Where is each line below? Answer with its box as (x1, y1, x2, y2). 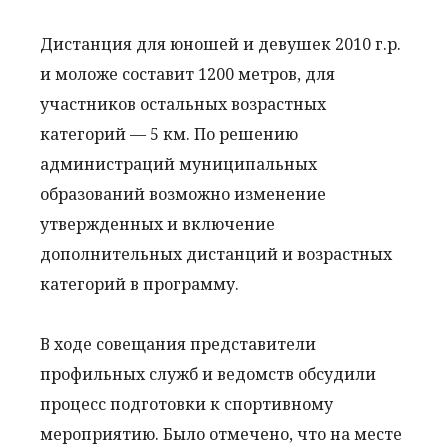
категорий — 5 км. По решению (40, 123, 298, 145)
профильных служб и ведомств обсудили (40, 363, 376, 385)
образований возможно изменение (40, 183, 326, 205)
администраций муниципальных (40, 153, 317, 175)
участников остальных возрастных (40, 93, 326, 115)
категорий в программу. (40, 273, 239, 295)
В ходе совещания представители (40, 333, 316, 355)
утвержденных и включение (40, 213, 275, 235)
